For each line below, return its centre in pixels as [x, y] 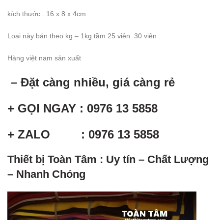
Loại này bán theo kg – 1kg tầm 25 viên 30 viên [82, 36]
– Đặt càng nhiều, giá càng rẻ [91, 82]
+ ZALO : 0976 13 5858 [83, 134]
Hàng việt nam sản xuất [44, 58]
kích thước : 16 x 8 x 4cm [47, 14]
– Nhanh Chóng [46, 174]
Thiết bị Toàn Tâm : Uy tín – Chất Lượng [108, 159]
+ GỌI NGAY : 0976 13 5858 [82, 108]
